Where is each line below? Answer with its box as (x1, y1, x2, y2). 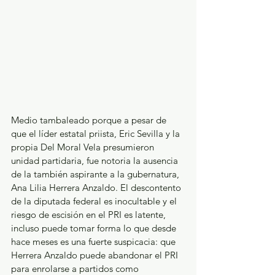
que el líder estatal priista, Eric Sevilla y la (11, 127, 182, 139)
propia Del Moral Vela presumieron (11, 141, 157, 153)
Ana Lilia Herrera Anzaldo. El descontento (11, 181, 184, 193)
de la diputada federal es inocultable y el (11, 195, 179, 207)
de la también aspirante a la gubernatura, (11, 168, 182, 180)
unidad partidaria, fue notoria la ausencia (11, 154, 180, 166)
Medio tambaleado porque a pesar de (11, 114, 169, 126)
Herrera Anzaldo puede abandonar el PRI (11, 249, 180, 261)
